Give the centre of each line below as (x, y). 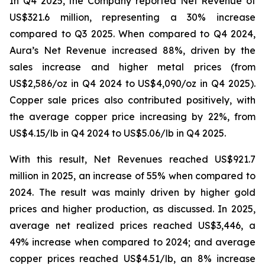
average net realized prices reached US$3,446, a (132, 225)
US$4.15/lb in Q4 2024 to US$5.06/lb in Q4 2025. (118, 133)
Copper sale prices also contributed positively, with (132, 100)
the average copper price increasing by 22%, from (132, 117)
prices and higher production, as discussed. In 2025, (132, 209)
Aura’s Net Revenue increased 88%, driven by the (132, 50)
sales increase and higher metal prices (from (132, 67)
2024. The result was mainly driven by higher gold (132, 192)
